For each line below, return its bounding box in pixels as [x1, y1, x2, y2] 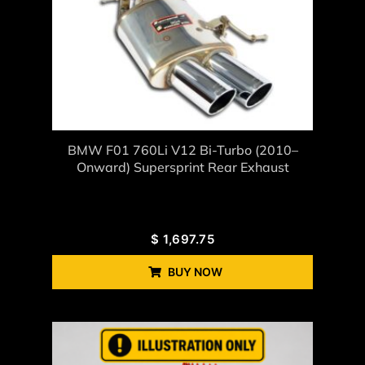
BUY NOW [167, 264, 222, 279]
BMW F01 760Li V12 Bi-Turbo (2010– [67, 141, 298, 158]
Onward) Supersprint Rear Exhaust [76, 158, 289, 175]
